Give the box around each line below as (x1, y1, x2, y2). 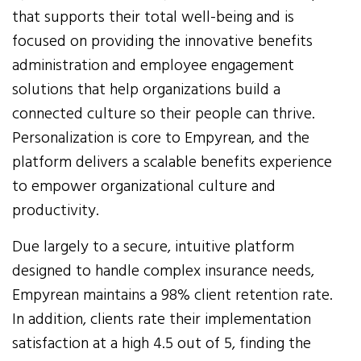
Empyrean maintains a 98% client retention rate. (12, 282, 334, 309)
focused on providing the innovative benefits (12, 28, 313, 55)
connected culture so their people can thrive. (12, 101, 316, 127)
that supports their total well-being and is (12, 4, 295, 31)
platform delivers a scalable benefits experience (12, 149, 333, 176)
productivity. (12, 197, 100, 224)
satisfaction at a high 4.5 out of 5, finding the (12, 330, 312, 357)
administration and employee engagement (12, 52, 295, 79)
